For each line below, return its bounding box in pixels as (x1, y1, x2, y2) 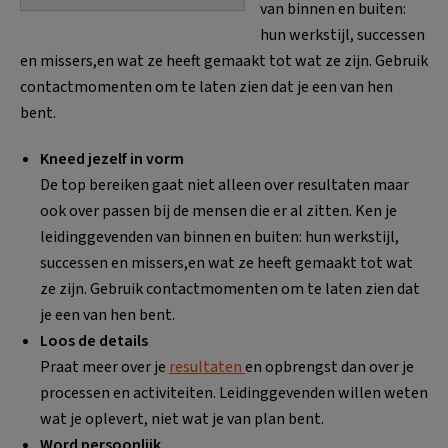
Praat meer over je (40, 356, 169, 378)
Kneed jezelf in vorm (40, 148, 184, 170)
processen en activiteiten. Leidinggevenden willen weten (40, 382, 428, 404)
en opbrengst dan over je (245, 356, 414, 378)
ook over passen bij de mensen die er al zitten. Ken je (40, 200, 397, 222)
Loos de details (40, 330, 148, 352)
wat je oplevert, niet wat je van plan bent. (40, 408, 324, 430)
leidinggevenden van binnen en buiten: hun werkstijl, (40, 226, 399, 248)
